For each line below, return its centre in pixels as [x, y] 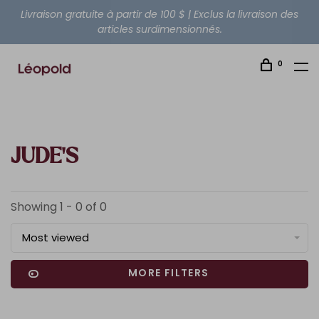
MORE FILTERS [168, 273]
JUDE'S [45, 157]
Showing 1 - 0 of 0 [59, 207]
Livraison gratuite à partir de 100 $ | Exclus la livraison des [159, 14]
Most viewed [56, 237]
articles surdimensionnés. [159, 29]
